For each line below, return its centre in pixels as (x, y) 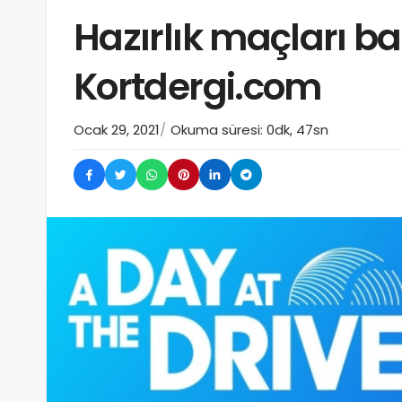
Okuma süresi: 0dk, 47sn (249, 130)
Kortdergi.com (197, 87)
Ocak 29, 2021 (117, 130)
